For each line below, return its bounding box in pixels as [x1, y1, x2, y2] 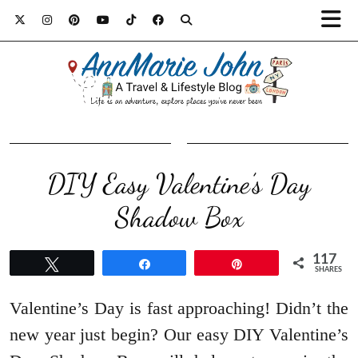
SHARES [315, 266, 343, 274]
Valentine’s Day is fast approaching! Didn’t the [10, 298, 348, 319]
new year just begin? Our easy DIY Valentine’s [10, 324, 348, 345]
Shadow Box [114, 201, 244, 235]
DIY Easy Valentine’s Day [47, 167, 311, 201]
